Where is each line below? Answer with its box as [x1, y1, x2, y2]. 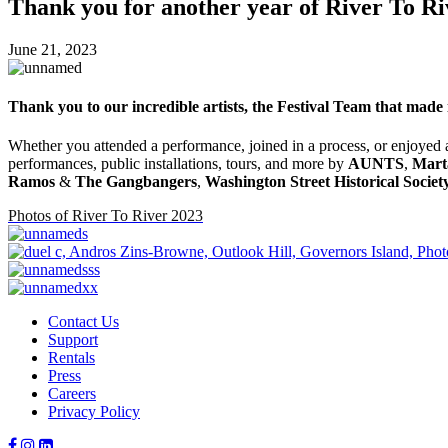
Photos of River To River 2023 [8, 207, 203, 225]
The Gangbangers [75, 173, 197, 191]
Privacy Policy [48, 403, 140, 421]
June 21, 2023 [8, 40, 97, 58]
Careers [48, 385, 96, 403]
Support [48, 331, 98, 349]
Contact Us [48, 313, 119, 331]
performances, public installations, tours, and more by [8, 155, 348, 173]
